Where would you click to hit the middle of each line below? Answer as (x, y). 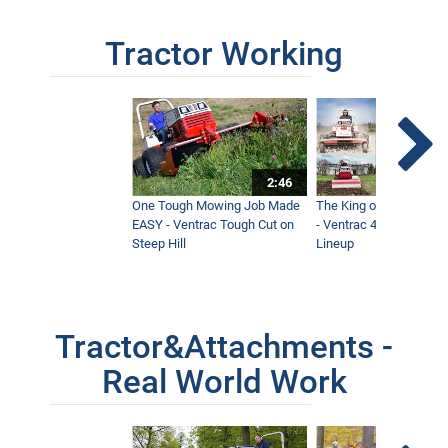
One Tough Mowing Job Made (216, 206)
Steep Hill (159, 244)
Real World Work (224, 382)
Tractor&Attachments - (224, 347)
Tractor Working (224, 53)
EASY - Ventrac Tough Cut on (213, 225)
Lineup (335, 244)
